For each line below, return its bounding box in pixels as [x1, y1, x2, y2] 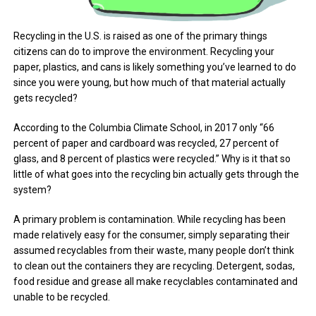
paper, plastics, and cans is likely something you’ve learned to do [13, 61, 297, 73]
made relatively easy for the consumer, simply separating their [13, 229, 291, 241]
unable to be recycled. [13, 291, 111, 303]
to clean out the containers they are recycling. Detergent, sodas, [13, 260, 296, 272]
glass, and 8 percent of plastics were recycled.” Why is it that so [13, 153, 291, 165]
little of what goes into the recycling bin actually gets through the [13, 169, 300, 181]
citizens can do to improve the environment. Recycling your [13, 46, 275, 58]
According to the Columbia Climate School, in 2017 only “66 [13, 122, 275, 134]
